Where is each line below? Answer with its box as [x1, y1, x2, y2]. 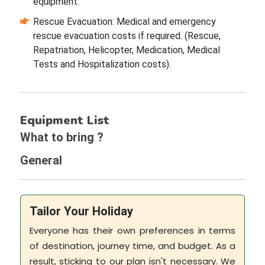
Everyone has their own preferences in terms [29, 224, 236, 237]
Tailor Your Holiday [29, 204, 133, 219]
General [20, 153, 62, 168]
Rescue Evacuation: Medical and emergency [33, 16, 216, 28]
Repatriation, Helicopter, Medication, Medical [33, 44, 220, 56]
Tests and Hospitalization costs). [33, 59, 171, 70]
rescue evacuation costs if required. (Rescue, [33, 30, 221, 42]
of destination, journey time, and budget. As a [29, 240, 236, 253]
